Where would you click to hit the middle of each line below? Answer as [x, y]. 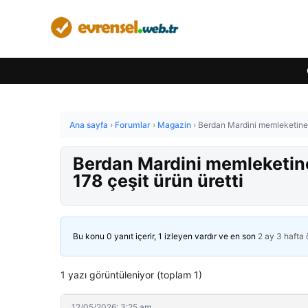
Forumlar [133, 125]
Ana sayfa [89, 125]
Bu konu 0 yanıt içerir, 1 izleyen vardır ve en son [165, 236]
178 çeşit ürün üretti [158, 181]
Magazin [174, 125]
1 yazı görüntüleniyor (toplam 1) [131, 275]
